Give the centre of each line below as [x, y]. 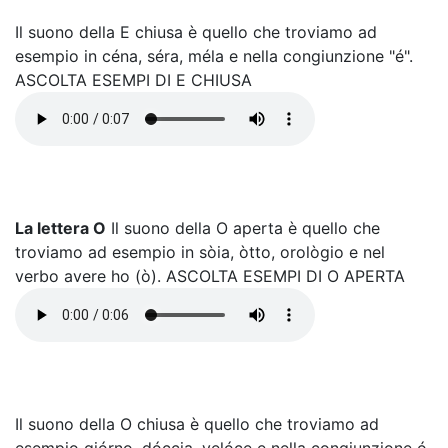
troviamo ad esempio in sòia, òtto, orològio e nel [200, 252]
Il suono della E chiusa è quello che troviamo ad [196, 32]
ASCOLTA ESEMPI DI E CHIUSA [133, 80]
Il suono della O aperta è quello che [243, 228]
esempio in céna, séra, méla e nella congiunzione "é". [214, 56]
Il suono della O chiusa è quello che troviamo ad [197, 424]
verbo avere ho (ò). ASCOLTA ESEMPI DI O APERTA [210, 276]
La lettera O [60, 228]
